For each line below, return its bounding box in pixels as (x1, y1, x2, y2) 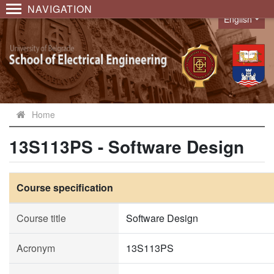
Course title (17, 211, 66, 225)
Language (218, 18, 262, 32)
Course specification (17, 180, 113, 194)
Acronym (17, 241, 55, 255)
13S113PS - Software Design (9, 134, 244, 159)
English (224, 13, 253, 25)
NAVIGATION (28, 2, 92, 16)
